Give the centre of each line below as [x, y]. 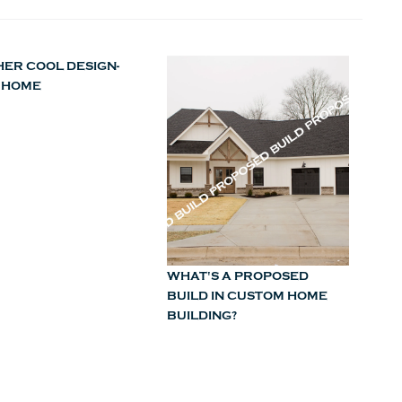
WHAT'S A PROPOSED [237, 276]
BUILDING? [201, 316]
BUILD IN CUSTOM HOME [247, 296]
